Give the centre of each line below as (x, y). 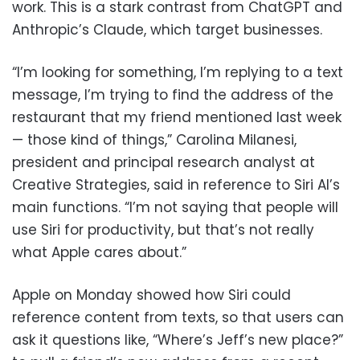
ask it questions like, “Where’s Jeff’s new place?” (178, 340)
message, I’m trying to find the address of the (173, 95)
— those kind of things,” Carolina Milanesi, (154, 140)
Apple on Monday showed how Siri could (151, 295)
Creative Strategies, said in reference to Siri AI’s (176, 185)
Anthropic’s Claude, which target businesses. (167, 30)
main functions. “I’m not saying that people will (175, 208)
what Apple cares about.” (99, 253)
